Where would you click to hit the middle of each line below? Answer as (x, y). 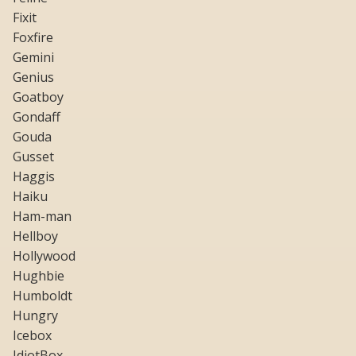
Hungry (35, 316)
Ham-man (42, 217)
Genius (33, 77)
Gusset (33, 157)
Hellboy (35, 236)
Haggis (34, 177)
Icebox (32, 336)
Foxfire (33, 38)
